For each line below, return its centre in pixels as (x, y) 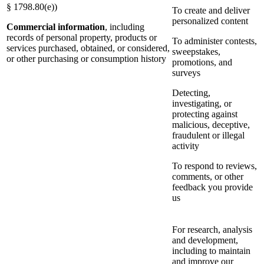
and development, (205, 240)
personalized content (210, 21)
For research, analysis (212, 230)
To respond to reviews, (214, 166)
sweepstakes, (196, 52)
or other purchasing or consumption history (86, 59)
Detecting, (191, 93)
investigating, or (202, 104)
